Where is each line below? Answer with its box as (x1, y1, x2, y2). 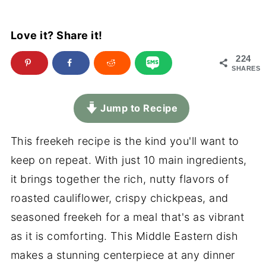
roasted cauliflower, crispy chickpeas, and (10, 191, 229, 204)
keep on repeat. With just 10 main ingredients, (10, 153, 247, 166)
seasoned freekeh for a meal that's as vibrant (10, 210, 245, 223)
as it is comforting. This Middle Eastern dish (10, 229, 239, 242)
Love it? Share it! (10, 29, 103, 42)
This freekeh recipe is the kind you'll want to (10, 134, 239, 147)
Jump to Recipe (97, 102, 178, 114)
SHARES (232, 65, 261, 72)
